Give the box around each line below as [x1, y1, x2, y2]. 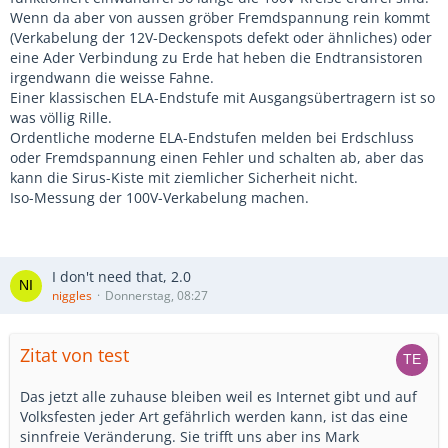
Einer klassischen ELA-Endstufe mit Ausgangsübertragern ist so [10, 88, 435, 107]
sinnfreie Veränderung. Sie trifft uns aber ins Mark [20, 427, 359, 446]
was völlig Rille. [10, 108, 112, 127]
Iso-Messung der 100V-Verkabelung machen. [10, 188, 309, 207]
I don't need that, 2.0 [52, 267, 191, 286]
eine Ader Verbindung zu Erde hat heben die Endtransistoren [10, 48, 423, 67]
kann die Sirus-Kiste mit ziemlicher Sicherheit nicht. [10, 168, 358, 187]
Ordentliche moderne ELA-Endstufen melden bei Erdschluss [10, 128, 414, 147]
